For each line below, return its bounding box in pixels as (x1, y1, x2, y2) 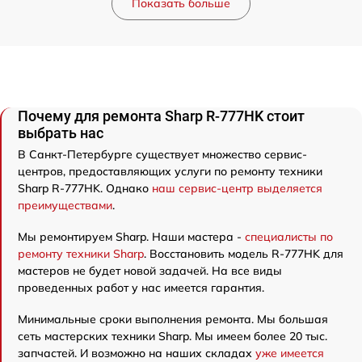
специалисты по (245, 229, 333, 244)
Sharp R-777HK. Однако (18, 180, 152, 196)
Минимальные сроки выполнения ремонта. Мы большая (18, 311, 328, 326)
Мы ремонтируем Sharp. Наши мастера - (18, 229, 245, 244)
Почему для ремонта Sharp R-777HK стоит (18, 107, 305, 124)
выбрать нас (18, 124, 103, 141)
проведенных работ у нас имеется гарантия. (18, 280, 264, 295)
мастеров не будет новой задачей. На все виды (18, 263, 282, 278)
